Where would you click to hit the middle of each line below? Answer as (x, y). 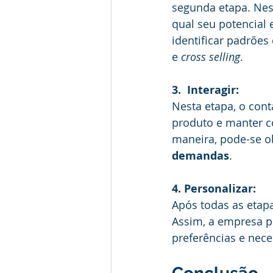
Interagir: (213, 90)
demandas (200, 156)
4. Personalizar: (214, 189)
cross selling (211, 57)
